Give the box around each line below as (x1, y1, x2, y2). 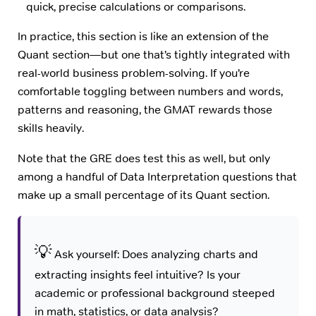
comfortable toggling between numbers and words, (18, 84, 283, 99)
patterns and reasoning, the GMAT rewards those (18, 102, 272, 118)
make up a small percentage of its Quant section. (18, 187, 269, 202)
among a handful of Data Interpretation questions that (18, 169, 297, 184)
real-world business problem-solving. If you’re (18, 66, 250, 81)
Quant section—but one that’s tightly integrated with (18, 47, 290, 63)
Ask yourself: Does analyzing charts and (51, 247, 258, 262)
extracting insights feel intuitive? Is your (34, 267, 241, 283)
